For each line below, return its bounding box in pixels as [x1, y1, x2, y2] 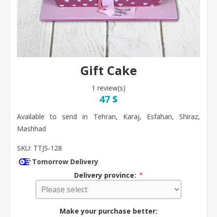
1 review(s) [92, 83, 125, 93]
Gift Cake [80, 62, 137, 79]
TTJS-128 [33, 143, 62, 153]
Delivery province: [74, 170, 138, 180]
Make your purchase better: [60, 206, 157, 216]
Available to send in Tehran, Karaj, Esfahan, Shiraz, [17, 112, 200, 122]
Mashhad [17, 124, 46, 134]
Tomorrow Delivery [32, 157, 98, 167]
